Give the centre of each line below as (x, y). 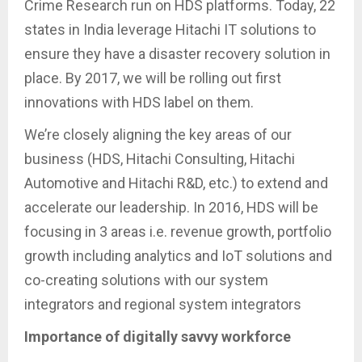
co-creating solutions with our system (146, 280)
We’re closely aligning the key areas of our (158, 135)
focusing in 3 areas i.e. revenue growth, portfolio (178, 232)
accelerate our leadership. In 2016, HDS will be (171, 208)
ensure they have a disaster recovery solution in (177, 54)
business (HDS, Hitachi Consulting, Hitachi (160, 159)
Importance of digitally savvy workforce (158, 337)
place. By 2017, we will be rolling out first (153, 78)
